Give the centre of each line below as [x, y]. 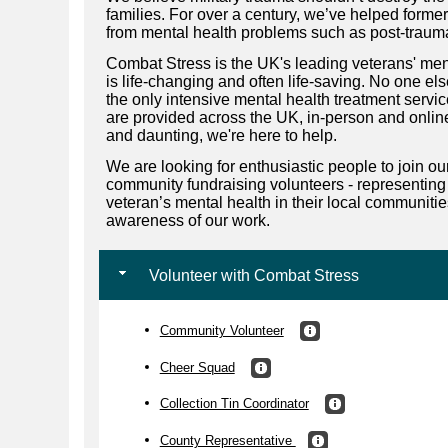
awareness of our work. [187, 220]
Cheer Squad [197, 367]
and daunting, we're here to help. [221, 135]
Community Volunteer [221, 330]
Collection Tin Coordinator [234, 403]
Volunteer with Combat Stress [251, 275]
